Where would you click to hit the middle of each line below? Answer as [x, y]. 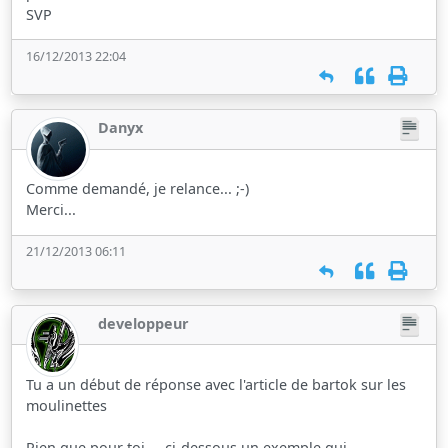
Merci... [51, 210]
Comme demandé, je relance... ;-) [138, 189]
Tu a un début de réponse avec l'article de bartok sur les [216, 384]
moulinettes [67, 405]
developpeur [144, 323]
